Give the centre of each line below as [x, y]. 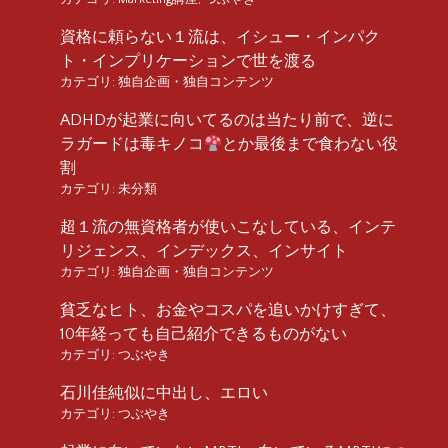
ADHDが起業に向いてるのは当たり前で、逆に [227, 119]
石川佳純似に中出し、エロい [164, 392]
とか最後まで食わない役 [310, 143]
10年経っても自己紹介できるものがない [203, 333]
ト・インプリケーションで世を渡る [188, 60]
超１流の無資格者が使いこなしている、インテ [228, 226]
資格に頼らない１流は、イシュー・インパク [220, 36]
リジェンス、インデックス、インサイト [204, 250]
